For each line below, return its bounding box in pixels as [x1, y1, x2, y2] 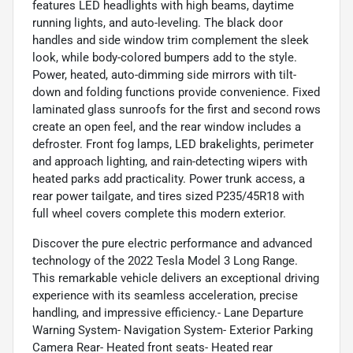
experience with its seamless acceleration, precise [32, 288, 298, 303]
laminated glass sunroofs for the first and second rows [32, 102, 321, 117]
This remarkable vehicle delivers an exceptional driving [32, 270, 319, 285]
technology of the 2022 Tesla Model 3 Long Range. [32, 253, 298, 268]
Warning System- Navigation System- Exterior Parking [32, 322, 313, 337]
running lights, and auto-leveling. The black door [32, 15, 283, 30]
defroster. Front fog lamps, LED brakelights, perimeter [32, 136, 314, 151]
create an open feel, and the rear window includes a [32, 119, 301, 134]
